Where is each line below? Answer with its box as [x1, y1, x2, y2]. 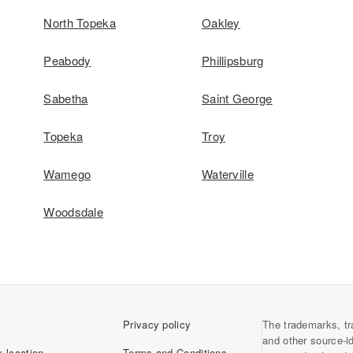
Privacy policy [123, 317, 191, 332]
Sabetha [43, 90, 88, 106]
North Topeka [43, 14, 116, 31]
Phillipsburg [201, 52, 264, 69]
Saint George [201, 90, 273, 106]
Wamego [43, 165, 91, 182]
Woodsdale [43, 203, 104, 220]
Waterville [201, 165, 254, 182]
